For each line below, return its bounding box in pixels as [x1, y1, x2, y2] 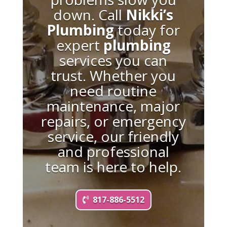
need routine [70, 81, 157, 101]
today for [114, 20, 180, 40]
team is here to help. [45, 157, 182, 177]
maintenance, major [47, 96, 180, 116]
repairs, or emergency [41, 111, 186, 131]
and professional [57, 142, 169, 162]
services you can [59, 51, 168, 70]
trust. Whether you [51, 66, 176, 86]
